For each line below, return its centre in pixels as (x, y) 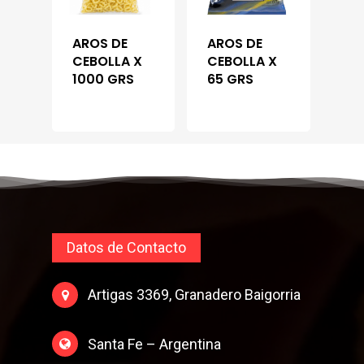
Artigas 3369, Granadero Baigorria (190, 295)
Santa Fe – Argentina (150, 344)
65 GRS (231, 80)
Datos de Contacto (127, 248)
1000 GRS (103, 80)
